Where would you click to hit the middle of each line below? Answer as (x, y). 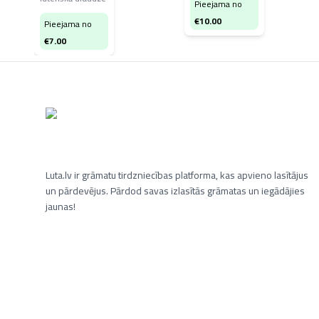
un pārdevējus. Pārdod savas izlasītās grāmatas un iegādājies (175, 191)
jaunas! (61, 206)
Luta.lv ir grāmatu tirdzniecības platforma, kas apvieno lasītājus (177, 175)
